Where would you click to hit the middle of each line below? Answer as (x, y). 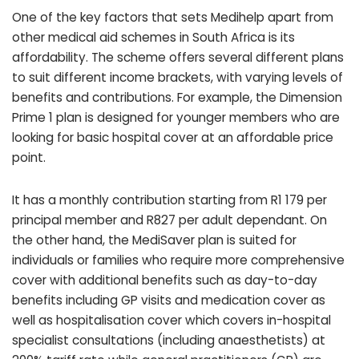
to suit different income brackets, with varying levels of (177, 77)
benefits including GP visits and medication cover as (169, 301)
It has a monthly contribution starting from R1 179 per (169, 200)
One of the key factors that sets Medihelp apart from (173, 17)
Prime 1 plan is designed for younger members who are (176, 117)
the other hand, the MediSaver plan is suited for (154, 240)
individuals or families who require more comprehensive (178, 260)
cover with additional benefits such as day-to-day (165, 280)
